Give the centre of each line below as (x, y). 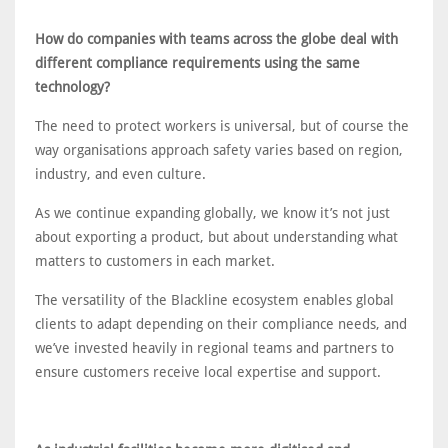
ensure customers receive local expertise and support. (208, 372)
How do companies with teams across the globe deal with (216, 39)
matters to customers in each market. (155, 261)
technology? (72, 87)
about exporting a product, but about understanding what (216, 237)
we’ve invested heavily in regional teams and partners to (214, 348)
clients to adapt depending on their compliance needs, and (221, 324)
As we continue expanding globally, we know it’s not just (212, 213)
